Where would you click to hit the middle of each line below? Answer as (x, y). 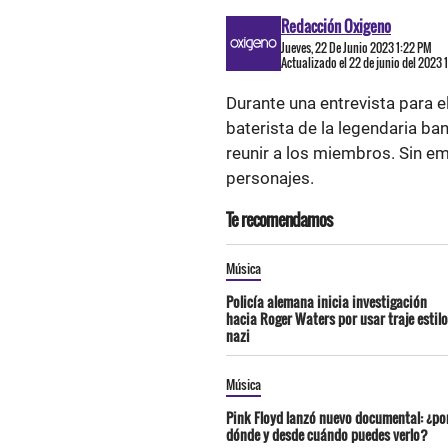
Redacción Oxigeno (336, 26)
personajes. (270, 178)
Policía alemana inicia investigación (326, 301)
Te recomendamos (279, 219)
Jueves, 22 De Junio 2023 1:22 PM (356, 47)
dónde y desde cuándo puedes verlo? (327, 434)
